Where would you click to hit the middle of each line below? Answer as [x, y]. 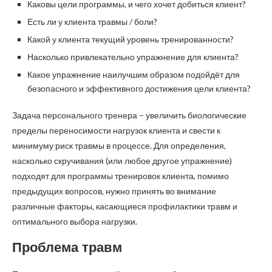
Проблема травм [67, 248]
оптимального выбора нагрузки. [75, 222]
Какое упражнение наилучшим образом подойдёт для [134, 75]
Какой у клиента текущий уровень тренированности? [131, 39]
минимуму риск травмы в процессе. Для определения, [119, 146]
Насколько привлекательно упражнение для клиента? [133, 57]
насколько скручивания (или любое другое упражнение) [122, 161]
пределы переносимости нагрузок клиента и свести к [116, 131]
